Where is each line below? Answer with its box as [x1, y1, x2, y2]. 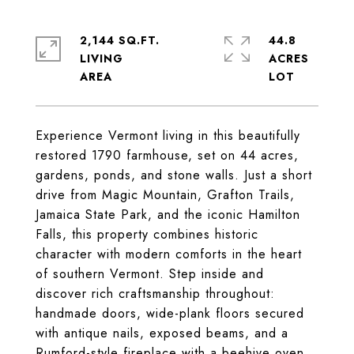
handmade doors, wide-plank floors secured [36, 304, 304, 322]
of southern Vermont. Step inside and [36, 265, 264, 283]
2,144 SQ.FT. [80, 32, 160, 48]
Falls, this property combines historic [36, 225, 258, 243]
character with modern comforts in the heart [36, 245, 302, 263]
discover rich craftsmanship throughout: [36, 284, 275, 303]
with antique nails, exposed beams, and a [36, 324, 288, 342]
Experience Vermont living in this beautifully [36, 126, 300, 145]
